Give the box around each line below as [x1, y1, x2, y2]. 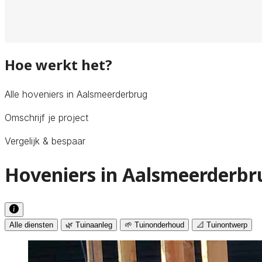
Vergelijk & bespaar [5, 135, 85, 147]
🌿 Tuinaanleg [65, 220, 112, 229]
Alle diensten [9, 220, 53, 229]
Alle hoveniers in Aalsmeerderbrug [5, 88, 147, 100]
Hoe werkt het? [5, 54, 112, 74]
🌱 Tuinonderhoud [125, 220, 184, 229]
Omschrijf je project [5, 111, 88, 123]
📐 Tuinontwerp [196, 220, 247, 229]
